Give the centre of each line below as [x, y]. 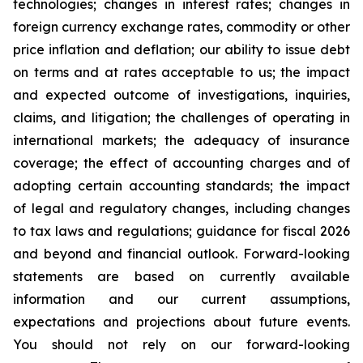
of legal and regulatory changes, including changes [181, 208]
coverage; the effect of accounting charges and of [181, 163]
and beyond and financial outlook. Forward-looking [181, 254]
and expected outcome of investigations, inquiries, [181, 95]
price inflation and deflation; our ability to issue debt [181, 49]
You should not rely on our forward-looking [181, 344]
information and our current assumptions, [181, 299]
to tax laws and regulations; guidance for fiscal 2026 [181, 231]
